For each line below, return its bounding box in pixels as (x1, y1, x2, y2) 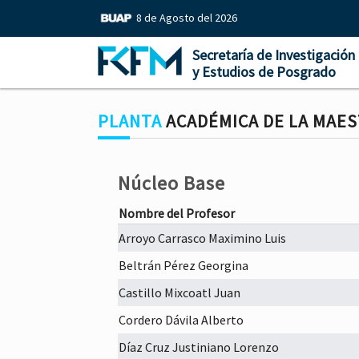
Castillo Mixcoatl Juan (119, 284, 240, 301)
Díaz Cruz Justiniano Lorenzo (119, 339, 279, 355)
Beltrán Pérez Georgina (119, 257, 248, 273)
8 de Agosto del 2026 (136, 10, 237, 25)
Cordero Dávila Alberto (119, 312, 244, 328)
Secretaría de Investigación (192, 46, 355, 64)
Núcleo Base (118, 171, 225, 196)
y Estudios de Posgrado (192, 63, 336, 81)
